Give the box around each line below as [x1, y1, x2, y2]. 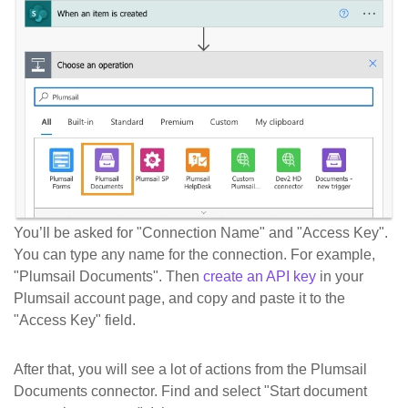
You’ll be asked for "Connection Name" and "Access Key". [14, 225, 388, 241]
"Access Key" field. [14, 312, 136, 329]
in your [316, 269, 363, 285]
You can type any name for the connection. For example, [14, 247, 375, 263]
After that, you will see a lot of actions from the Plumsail [14, 362, 367, 378]
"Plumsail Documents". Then [14, 269, 203, 285]
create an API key [203, 269, 316, 285]
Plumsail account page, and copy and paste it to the [14, 291, 345, 307]
